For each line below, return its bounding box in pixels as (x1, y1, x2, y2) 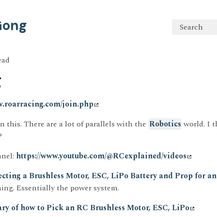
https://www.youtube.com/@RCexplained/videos (16, 150, 186, 162)
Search (180, 21, 203, 33)
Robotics (149, 118, 181, 130)
